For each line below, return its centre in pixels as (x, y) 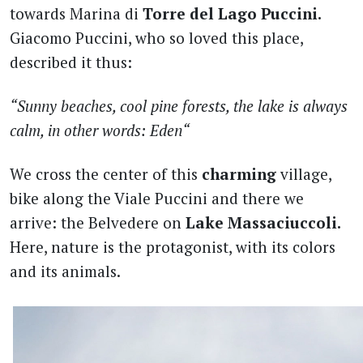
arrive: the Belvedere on (98, 222)
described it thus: (71, 62)
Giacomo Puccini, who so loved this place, (156, 38)
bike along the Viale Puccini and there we (157, 198)
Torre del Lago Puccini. (232, 14)
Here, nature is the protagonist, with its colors (173, 246)
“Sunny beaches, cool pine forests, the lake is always (179, 106)
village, (304, 173)
